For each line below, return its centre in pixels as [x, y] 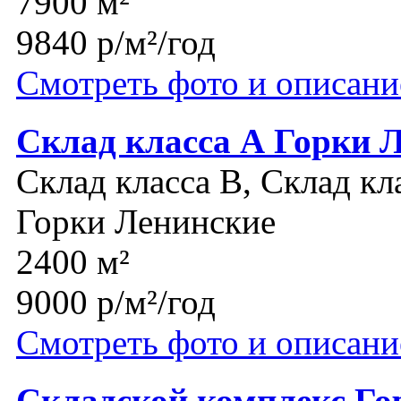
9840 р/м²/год [116, 43]
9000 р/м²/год [116, 303]
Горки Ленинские [146, 222]
